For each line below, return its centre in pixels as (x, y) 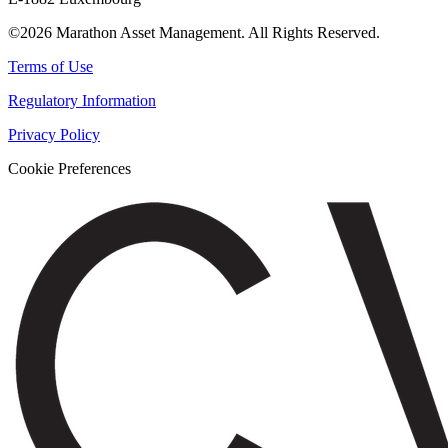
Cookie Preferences (69, 169)
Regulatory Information (82, 101)
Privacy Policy (54, 135)
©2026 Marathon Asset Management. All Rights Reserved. (194, 33)
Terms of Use (50, 67)
